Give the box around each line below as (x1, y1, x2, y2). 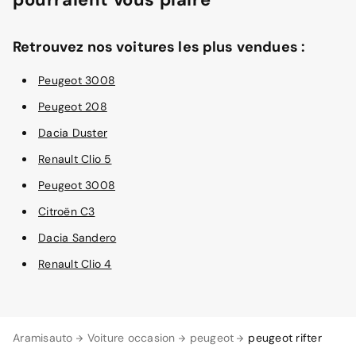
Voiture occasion (87, 331, 176, 345)
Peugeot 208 (38, 99, 107, 114)
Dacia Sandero (38, 230, 117, 245)
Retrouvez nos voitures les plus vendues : (13, 37, 306, 56)
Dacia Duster (38, 126, 107, 140)
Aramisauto (13, 331, 73, 345)
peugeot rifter (248, 331, 322, 345)
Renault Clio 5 (38, 152, 112, 166)
